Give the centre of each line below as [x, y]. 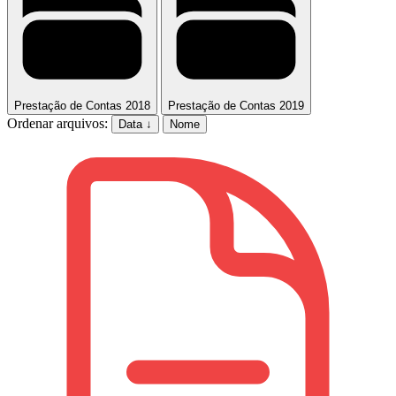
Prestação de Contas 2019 [236, 106]
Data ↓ [135, 125]
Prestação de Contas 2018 [82, 106]
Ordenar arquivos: [57, 124]
